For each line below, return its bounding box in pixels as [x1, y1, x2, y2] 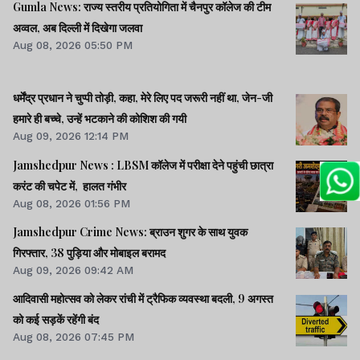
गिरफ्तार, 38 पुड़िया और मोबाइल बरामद [13, 244, 166, 260]
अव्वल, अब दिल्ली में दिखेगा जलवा [13, 20, 142, 36]
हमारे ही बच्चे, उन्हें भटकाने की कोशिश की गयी [172, 111, 186, 127]
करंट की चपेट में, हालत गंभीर [13, 178, 126, 194]
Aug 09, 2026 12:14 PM [13, 129, 129, 143]
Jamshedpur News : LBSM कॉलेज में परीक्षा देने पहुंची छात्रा [13, 157, 273, 173]
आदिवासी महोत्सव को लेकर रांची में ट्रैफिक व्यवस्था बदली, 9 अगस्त [13, 290, 273, 306]
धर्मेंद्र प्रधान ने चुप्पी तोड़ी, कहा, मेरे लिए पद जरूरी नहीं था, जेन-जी [13, 90, 272, 106]
